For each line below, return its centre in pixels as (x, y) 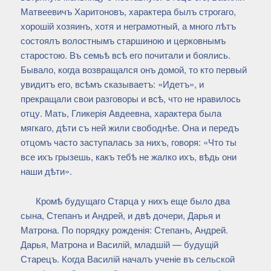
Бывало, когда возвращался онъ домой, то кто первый (133, 70)
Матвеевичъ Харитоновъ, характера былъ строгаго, (128, 11)
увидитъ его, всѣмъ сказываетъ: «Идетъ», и (112, 84)
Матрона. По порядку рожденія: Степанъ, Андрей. (124, 230)
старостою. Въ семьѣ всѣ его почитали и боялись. (125, 55)
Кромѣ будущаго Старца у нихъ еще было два (132, 201)
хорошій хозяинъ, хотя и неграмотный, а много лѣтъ (128, 26)
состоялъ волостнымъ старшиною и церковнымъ (123, 41)
